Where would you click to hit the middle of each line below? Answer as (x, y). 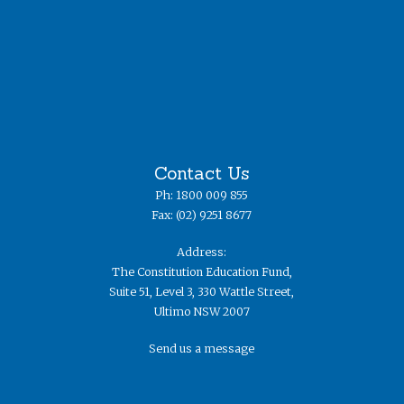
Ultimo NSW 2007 (202, 312)
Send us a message (202, 348)
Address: (202, 252)
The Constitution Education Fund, (202, 272)
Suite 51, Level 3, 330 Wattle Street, (202, 292)
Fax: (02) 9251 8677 (202, 216)
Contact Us (202, 173)
